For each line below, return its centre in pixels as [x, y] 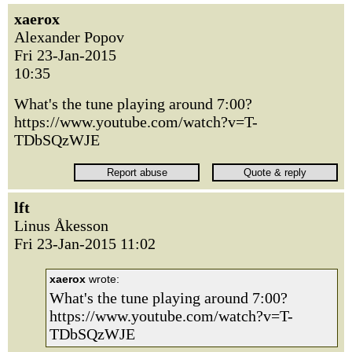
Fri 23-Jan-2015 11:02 [85, 244]
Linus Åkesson [61, 225]
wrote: [103, 279]
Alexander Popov [69, 37]
